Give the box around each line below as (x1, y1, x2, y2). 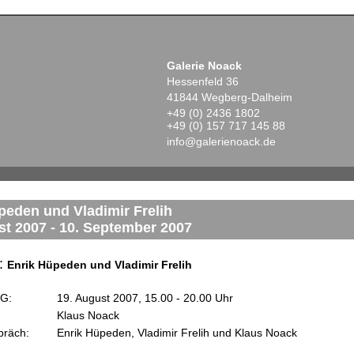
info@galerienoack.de (167, 135, 276, 148)
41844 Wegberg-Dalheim (167, 91, 292, 104)
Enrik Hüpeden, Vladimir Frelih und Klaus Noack (57, 326, 297, 339)
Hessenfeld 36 (167, 75, 239, 88)
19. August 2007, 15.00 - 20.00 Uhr (57, 292, 233, 304)
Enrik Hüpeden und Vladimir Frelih (7, 258, 192, 271)
